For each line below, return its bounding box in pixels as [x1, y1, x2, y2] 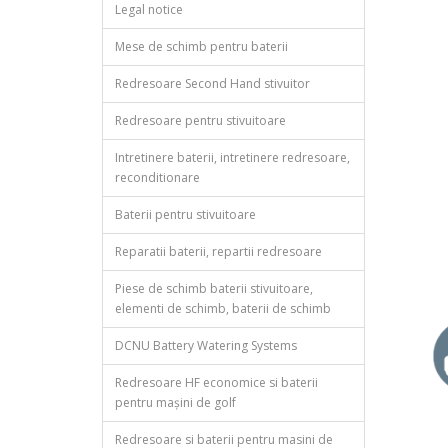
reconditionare [115, 169, 200, 187]
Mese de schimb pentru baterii [115, 38, 288, 56]
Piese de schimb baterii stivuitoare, [115, 280, 313, 298]
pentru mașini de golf [115, 394, 236, 412]
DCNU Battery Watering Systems [115, 337, 297, 355]
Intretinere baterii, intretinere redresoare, [115, 149, 350, 167]
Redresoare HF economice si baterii [115, 374, 318, 392]
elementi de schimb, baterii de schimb [115, 300, 331, 318]
